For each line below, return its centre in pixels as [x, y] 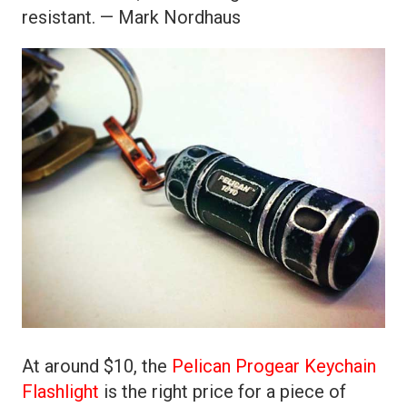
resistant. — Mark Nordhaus [131, 18]
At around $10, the [97, 367]
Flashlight [60, 392]
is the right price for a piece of [223, 392]
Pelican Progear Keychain [274, 367]
